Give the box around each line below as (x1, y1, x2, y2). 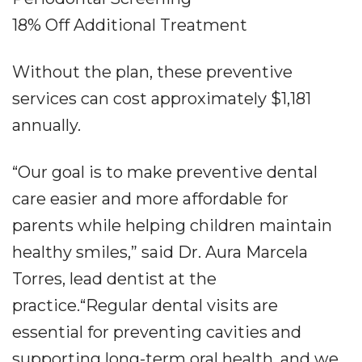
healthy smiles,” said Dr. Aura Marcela (12, 242, 308, 262)
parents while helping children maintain (12, 216, 332, 235)
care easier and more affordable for (12, 189, 288, 208)
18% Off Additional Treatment (12, 15, 247, 35)
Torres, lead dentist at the (12, 269, 217, 288)
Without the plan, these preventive (12, 62, 293, 82)
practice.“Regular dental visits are (12, 296, 278, 315)
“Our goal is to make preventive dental (12, 162, 318, 182)
